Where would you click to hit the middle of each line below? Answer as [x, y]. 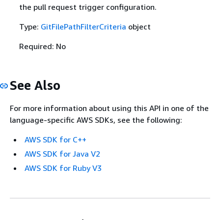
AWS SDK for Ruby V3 [63, 168]
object [138, 26]
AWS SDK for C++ [55, 140]
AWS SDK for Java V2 [62, 154]
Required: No [42, 46]
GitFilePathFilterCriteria [83, 26]
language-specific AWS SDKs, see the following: [96, 120]
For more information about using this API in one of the [109, 108]
